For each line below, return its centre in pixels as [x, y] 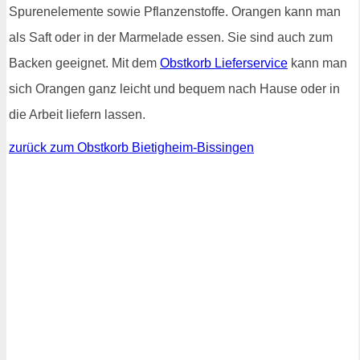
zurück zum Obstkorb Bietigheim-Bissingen [131, 147]
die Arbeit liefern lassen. [77, 115]
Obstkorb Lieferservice [224, 63]
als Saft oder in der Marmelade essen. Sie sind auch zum [171, 37]
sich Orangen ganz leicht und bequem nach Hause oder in [174, 89]
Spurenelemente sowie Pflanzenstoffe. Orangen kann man [175, 12]
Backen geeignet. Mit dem [84, 63]
